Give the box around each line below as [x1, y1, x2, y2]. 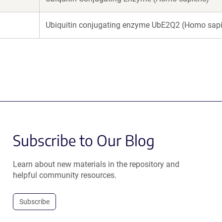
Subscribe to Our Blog [12, 131, 155, 150]
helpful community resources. [12, 170, 116, 180]
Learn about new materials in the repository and [12, 160, 179, 169]
